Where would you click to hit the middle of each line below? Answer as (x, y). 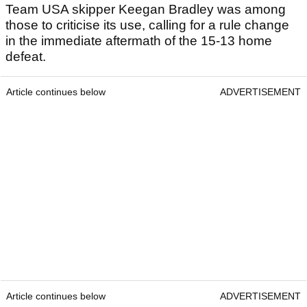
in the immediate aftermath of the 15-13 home (139, 40)
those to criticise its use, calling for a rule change (147, 25)
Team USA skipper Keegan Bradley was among (146, 9)
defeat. (27, 56)
